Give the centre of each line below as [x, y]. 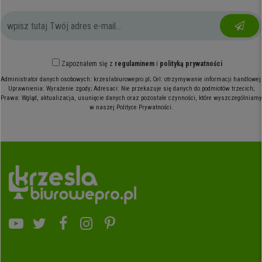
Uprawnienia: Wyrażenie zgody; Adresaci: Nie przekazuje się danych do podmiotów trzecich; [131, 89]
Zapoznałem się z [88, 64]
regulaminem [134, 64]
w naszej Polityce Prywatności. [131, 108]
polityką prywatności [191, 64]
